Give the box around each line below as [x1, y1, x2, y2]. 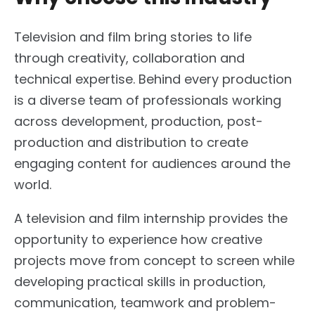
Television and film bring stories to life [14, 28, 252, 46]
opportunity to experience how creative [14, 231, 262, 249]
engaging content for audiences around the [14, 155, 290, 173]
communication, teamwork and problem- [14, 294, 276, 312]
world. [14, 176, 51, 194]
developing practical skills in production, [14, 273, 266, 291]
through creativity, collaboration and [14, 49, 245, 67]
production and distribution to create [14, 134, 248, 152]
